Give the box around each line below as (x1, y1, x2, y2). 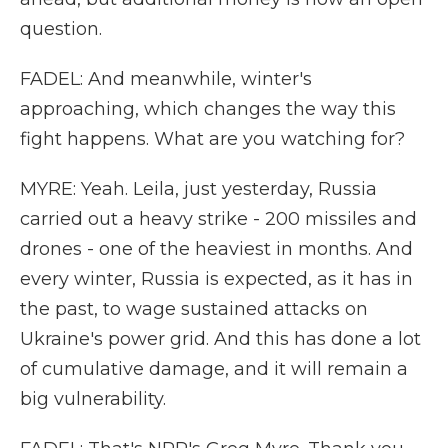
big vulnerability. (20, 388, 166, 410)
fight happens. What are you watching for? (20, 128, 405, 150)
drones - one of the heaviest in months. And (20, 238, 413, 260)
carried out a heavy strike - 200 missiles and (20, 208, 417, 230)
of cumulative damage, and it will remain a (20, 358, 408, 380)
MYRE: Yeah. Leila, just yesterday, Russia (20, 178, 377, 200)
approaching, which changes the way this (20, 98, 396, 120)
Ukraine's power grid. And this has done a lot (20, 328, 421, 350)
